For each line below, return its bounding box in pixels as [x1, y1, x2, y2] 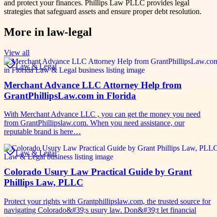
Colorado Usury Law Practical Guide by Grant [4, 166, 192, 177]
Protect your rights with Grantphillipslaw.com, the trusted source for [4, 197, 211, 205]
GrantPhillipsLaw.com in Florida [4, 90, 136, 101]
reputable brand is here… [4, 127, 81, 136]
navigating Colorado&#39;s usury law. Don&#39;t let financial [4, 205, 196, 214]
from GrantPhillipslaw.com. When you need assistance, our [4, 119, 185, 127]
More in [4, 25, 47, 38]
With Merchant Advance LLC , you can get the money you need [4, 110, 201, 119]
